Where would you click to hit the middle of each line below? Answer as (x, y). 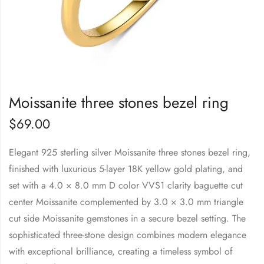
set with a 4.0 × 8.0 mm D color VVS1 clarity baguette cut (126, 185)
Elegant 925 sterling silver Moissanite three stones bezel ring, (130, 152)
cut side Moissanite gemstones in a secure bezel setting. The (127, 218)
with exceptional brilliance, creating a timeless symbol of (121, 251)
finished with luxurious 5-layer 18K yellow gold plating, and (126, 169)
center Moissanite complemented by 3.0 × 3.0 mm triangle (126, 202)
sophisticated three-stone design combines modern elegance (128, 235)
